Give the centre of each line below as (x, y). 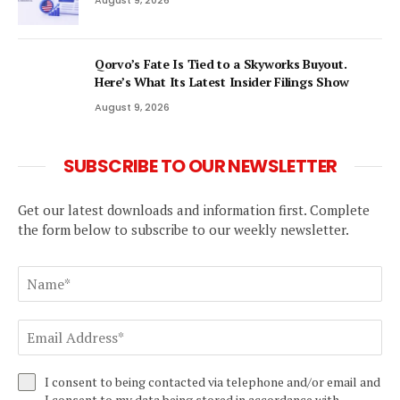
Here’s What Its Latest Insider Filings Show (222, 81)
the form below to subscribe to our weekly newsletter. (183, 229)
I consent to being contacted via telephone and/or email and (212, 381)
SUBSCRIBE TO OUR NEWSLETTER (200, 166)
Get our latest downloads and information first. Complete (194, 209)
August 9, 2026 (132, 107)
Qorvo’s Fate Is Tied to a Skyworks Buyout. (221, 63)
